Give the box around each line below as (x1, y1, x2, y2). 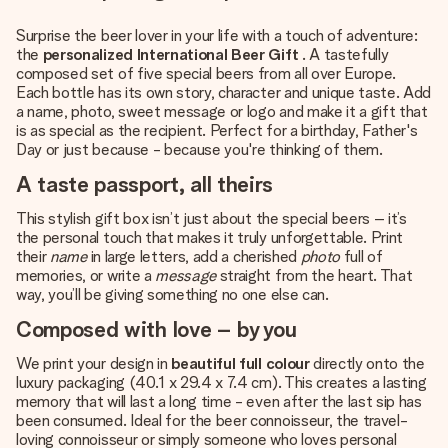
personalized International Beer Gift (42, 45, 299, 64)
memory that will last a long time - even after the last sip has (16, 392, 422, 411)
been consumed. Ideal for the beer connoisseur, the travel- (16, 411, 408, 430)
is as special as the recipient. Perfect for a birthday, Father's (16, 121, 418, 140)
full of (340, 247, 383, 266)
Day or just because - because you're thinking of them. (16, 140, 383, 159)
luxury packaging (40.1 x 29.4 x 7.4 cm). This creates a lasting (16, 373, 427, 392)
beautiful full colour (171, 354, 310, 373)
